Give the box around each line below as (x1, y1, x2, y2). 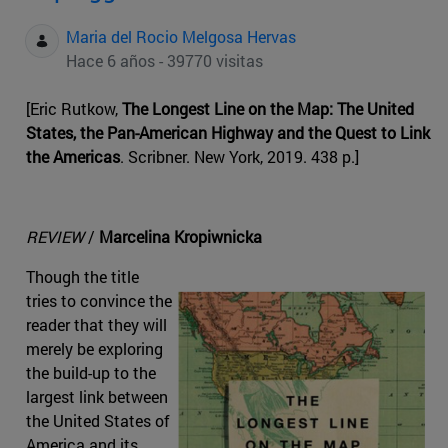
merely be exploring (26, 338, 163, 360)
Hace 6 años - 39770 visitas (66, 50, 263, 72)
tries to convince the (26, 290, 172, 312)
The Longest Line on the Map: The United (122, 98, 414, 120)
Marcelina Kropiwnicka (99, 226, 262, 248)
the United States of (26, 410, 170, 432)
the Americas (26, 146, 120, 168)
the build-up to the (26, 362, 156, 384)
